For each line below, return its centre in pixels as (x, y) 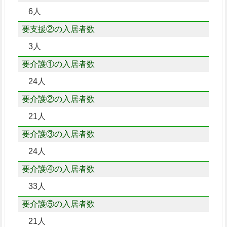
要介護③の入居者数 (58, 134)
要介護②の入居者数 (58, 99)
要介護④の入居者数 (58, 169)
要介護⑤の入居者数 (58, 204)
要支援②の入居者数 (58, 29)
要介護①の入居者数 (58, 64)
